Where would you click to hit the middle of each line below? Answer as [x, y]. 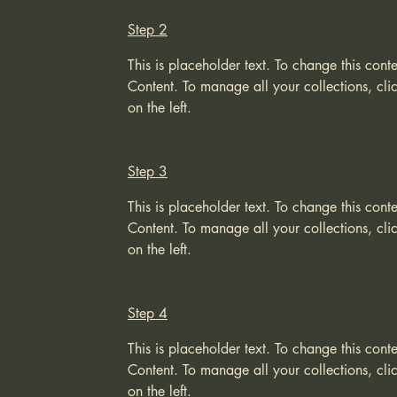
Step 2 [148, 30]
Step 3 [148, 171]
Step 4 [148, 313]
